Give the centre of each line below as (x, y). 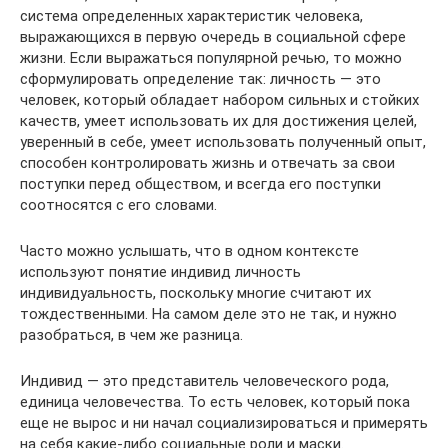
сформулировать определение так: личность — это (200, 79)
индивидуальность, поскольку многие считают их (195, 293)
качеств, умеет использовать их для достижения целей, (218, 121)
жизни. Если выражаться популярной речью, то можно (211, 58)
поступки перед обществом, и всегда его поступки (200, 184)
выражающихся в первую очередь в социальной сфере (213, 37)
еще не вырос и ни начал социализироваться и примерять (224, 423)
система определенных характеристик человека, (191, 16)
